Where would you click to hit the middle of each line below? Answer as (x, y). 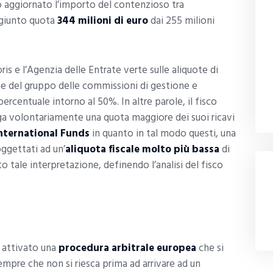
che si (210, 248)
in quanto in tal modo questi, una (163, 134)
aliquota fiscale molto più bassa (142, 150)
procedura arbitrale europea (127, 248)
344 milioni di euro (103, 21)
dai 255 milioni (181, 21)
